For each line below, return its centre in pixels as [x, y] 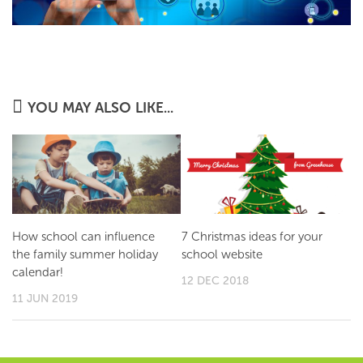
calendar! [38, 272]
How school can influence [83, 236]
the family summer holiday [85, 254]
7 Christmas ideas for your [252, 236]
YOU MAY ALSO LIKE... [100, 107]
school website [222, 254]
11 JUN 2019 [45, 298]
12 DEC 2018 [215, 280]
